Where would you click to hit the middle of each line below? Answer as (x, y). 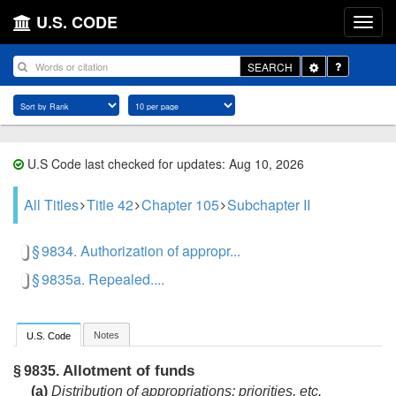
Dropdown (343, 80)
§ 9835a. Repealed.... (98, 279)
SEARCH (270, 66)
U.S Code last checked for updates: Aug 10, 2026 (164, 164)
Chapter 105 (180, 205)
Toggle (334, 65)
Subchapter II (269, 205)
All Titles (51, 205)
